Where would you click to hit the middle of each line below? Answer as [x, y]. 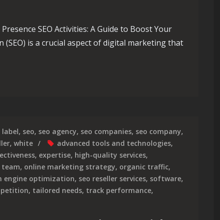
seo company [158, 131]
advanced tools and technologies [114, 143]
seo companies [106, 131]
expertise [55, 155]
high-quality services [110, 155]
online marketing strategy [70, 167]
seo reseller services [112, 179]
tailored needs [57, 190]
